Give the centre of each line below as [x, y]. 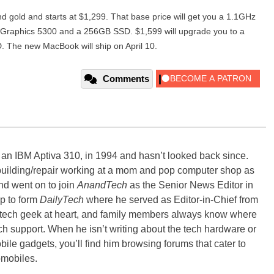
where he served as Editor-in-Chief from [171, 200]
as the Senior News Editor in [190, 185]
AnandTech [102, 185]
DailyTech [62, 200]
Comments [126, 79]
